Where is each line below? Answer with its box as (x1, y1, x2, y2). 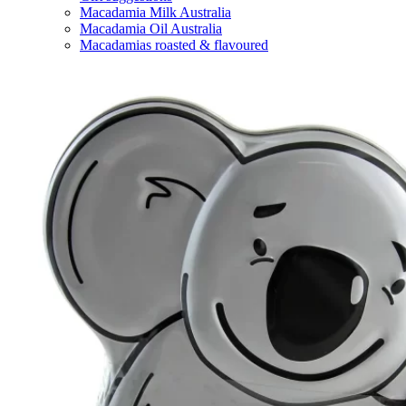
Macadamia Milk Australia (80, 5, 231, 20)
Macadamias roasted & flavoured (80, 37, 268, 53)
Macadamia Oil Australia (80, 21, 222, 36)
